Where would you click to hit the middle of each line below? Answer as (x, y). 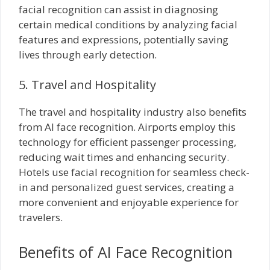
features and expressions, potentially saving (124, 39)
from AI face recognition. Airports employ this (127, 127)
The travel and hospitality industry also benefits (133, 111)
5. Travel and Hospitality (87, 84)
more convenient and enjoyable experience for (129, 202)
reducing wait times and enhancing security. (124, 157)
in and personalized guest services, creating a (127, 187)
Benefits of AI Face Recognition (126, 252)
